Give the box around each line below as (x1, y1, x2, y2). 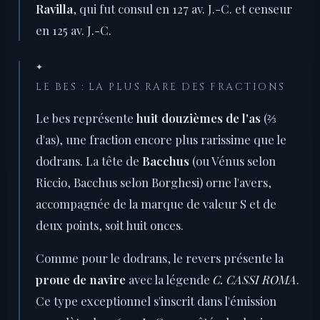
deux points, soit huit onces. (36, 217, 184, 234)
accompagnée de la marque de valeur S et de (36, 196, 276, 212)
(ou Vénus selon (189, 153, 276, 169)
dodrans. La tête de (36, 153, 142, 169)
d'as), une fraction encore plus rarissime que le (36, 131, 286, 148)
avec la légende (126, 271, 213, 288)
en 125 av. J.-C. (36, 22, 111, 39)
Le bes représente (36, 110, 136, 126)
